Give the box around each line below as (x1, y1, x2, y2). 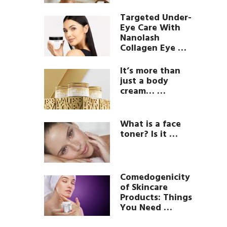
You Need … (120, 201, 172, 215)
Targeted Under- (120, 11, 192, 25)
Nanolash (120, 31, 160, 46)
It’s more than (120, 64, 180, 79)
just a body (120, 74, 168, 89)
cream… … (120, 84, 166, 99)
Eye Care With (120, 21, 180, 35)
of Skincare (120, 180, 168, 195)
